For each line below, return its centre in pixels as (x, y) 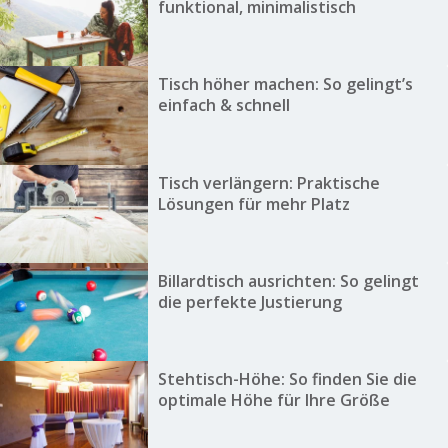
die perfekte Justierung (249, 301)
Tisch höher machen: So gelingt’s (285, 84)
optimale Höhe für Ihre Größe (273, 400)
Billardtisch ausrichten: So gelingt (288, 280)
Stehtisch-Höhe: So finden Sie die (287, 379)
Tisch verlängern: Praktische (268, 182)
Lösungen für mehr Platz (253, 203)
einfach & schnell (223, 105)
